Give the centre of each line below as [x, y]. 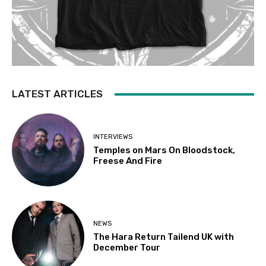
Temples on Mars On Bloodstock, [164, 150]
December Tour [127, 248]
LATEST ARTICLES [57, 94]
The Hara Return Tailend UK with [164, 237]
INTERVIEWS [113, 137]
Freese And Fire [128, 161]
